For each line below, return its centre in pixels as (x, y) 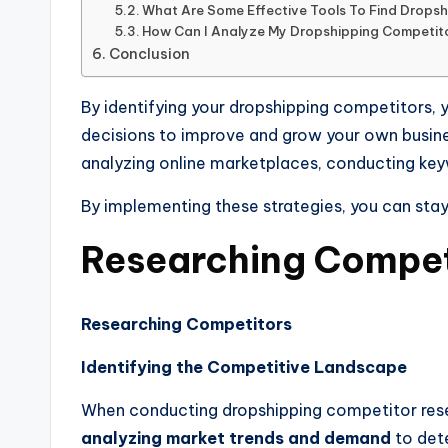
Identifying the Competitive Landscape (244, 366)
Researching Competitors (186, 323)
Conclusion (149, 53)
